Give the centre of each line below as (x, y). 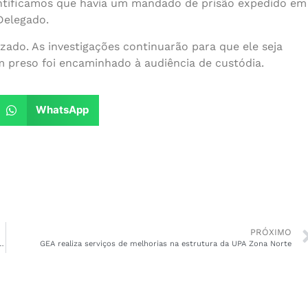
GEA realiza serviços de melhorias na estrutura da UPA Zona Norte (166, 244)
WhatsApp (62, 110)
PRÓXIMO (271, 232)
